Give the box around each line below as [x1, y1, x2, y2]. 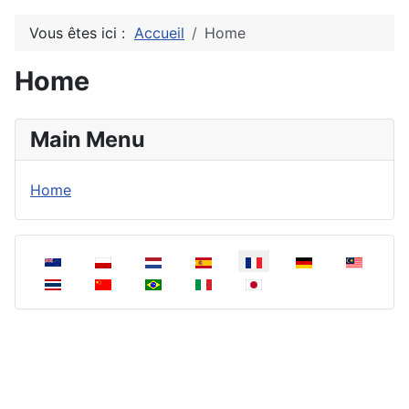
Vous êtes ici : [29, 24, 134, 42]
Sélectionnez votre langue [29, 251, 209, 269]
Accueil [134, 24, 184, 42]
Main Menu [30, 126, 145, 152]
